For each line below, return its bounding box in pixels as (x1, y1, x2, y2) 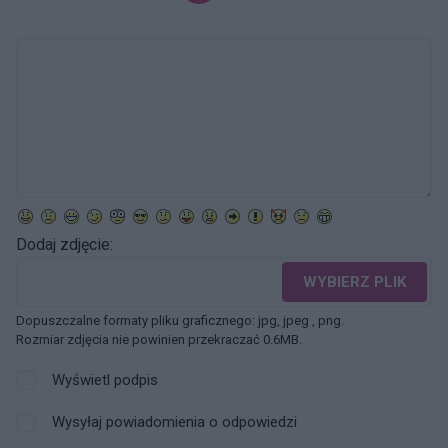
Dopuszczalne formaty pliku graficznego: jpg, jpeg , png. (16, 313, 344, 328)
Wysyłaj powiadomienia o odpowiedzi (52, 413, 297, 431)
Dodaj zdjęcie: (16, 235, 113, 254)
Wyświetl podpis (52, 371, 158, 389)
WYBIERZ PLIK (303, 273, 406, 291)
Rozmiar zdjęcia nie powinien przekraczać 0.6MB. (16, 332, 302, 347)
